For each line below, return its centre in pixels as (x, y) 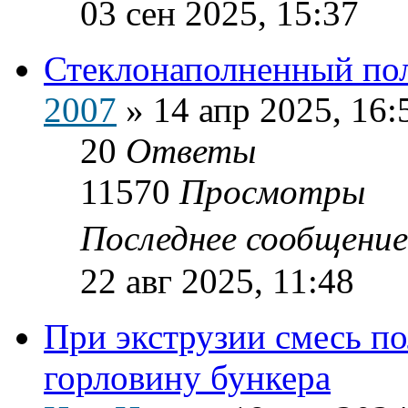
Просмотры (272, 191)
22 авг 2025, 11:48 (217, 280)
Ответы (191, 150)
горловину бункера (187, 377)
